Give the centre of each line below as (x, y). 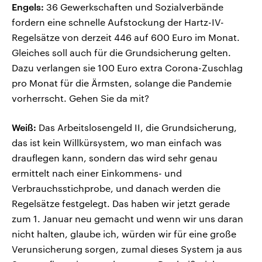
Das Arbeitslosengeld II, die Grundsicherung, (137, 127)
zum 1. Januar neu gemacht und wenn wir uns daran (127, 219)
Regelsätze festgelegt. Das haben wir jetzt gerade (121, 204)
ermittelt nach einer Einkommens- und (97, 173)
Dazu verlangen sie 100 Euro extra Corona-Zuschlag (127, 68)
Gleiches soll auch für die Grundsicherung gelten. (121, 53)
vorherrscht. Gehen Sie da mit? (80, 98)
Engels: (28, 7)
